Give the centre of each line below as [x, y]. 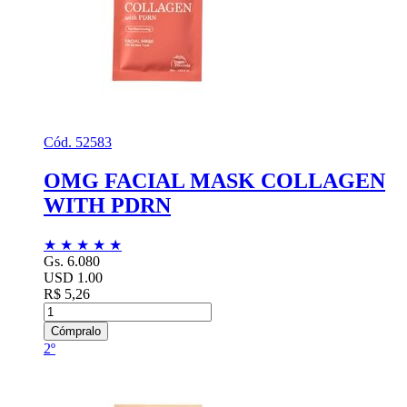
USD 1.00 [73, 277]
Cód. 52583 [78, 143]
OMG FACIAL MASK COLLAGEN [214, 181]
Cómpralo [76, 331]
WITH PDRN [107, 206]
